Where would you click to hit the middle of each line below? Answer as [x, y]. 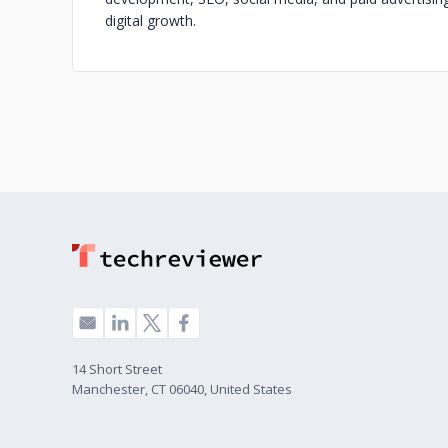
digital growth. [150, 20]
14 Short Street [117, 369]
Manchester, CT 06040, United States [182, 389]
